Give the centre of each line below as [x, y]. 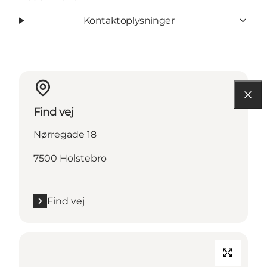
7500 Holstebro [70, 158]
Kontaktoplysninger [129, 20]
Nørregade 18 [65, 134]
